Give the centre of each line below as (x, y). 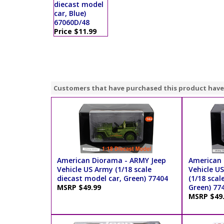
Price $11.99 (75, 31)
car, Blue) (70, 13)
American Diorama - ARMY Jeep (112, 160)
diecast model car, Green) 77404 (113, 178)
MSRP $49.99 (81, 187)
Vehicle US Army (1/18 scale (104, 169)
